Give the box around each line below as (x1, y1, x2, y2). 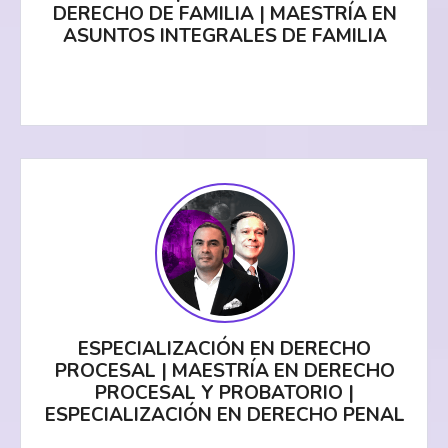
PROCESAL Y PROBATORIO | (95, 380, 355, 407)
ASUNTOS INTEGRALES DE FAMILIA (62, 23, 387, 50)
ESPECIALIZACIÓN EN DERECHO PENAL (44, 402, 405, 429)
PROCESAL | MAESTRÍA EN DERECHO (54, 358, 395, 385)
